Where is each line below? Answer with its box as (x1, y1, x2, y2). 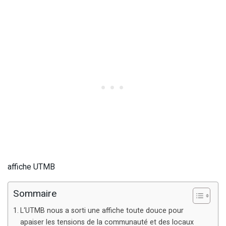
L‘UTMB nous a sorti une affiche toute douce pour (20, 205, 184, 216)
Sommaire (13, 187, 56, 201)
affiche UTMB (8, 161, 55, 174)
